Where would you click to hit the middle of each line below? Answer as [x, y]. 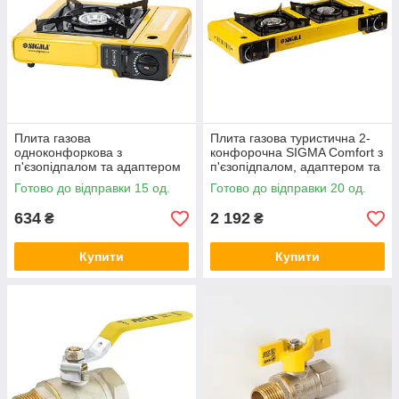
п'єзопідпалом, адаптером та [295, 167]
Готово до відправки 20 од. [288, 188]
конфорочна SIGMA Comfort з [297, 152]
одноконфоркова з [68, 152]
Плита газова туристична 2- [290, 138]
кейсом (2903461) [262, 181]
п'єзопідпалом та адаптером [98, 167]
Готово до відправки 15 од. [92, 188]
